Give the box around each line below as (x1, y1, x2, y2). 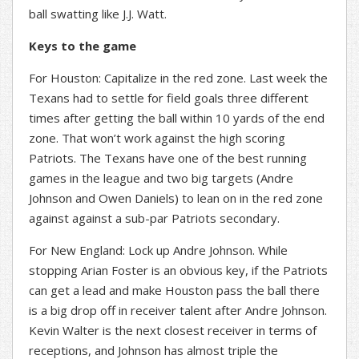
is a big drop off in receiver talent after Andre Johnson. (29, 302, 327, 319)
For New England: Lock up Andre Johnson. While (29, 242, 288, 259)
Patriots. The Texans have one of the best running (29, 150, 307, 167)
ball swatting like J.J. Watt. (29, 6, 167, 22)
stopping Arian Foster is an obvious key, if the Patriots (29, 262, 328, 279)
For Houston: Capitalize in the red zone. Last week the (29, 70, 328, 87)
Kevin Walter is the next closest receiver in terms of (29, 322, 317, 339)
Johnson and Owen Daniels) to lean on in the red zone (29, 190, 323, 207)
